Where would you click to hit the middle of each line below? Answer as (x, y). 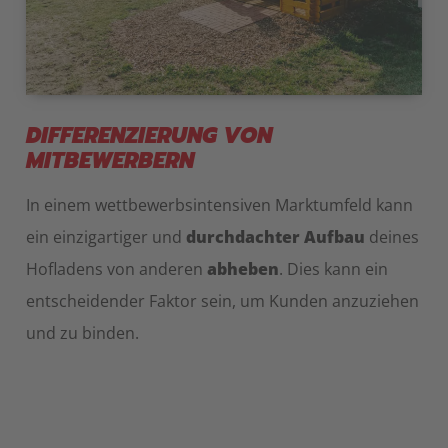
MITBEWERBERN (110, 161)
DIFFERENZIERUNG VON (149, 136)
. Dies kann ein (333, 269)
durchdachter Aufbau (275, 237)
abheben (243, 269)
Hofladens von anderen (116, 269)
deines (392, 237)
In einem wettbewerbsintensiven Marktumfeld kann (219, 205)
